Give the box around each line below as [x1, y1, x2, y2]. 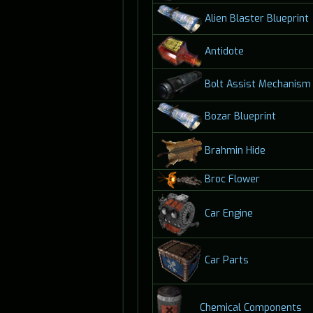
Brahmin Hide [204, 143, 265, 157]
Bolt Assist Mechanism [204, 78, 311, 92]
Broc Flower [204, 173, 260, 187]
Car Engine [204, 207, 253, 221]
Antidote [204, 44, 244, 58]
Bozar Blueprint [204, 109, 276, 123]
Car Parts [204, 254, 249, 268]
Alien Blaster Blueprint [204, 11, 309, 25]
